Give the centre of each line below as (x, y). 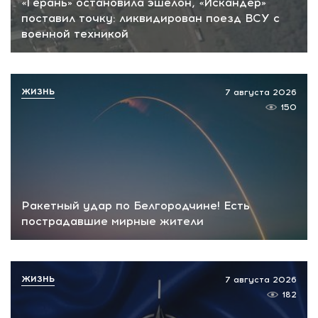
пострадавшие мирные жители (113, 221)
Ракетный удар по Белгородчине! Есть (136, 206)
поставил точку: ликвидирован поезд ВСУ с (150, 18)
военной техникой (75, 33)
